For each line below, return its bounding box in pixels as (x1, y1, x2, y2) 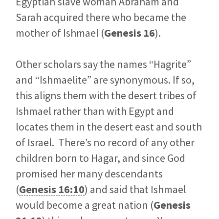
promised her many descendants (16, 167, 163, 181)
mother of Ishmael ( (16, 26, 104, 40)
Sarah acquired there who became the (16, 10, 186, 24)
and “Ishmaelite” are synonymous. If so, (16, 73, 195, 87)
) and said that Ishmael (85, 182, 186, 197)
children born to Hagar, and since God (16, 151, 185, 165)
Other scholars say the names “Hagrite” (16, 57, 191, 71)
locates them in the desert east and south (16, 120, 202, 134)
